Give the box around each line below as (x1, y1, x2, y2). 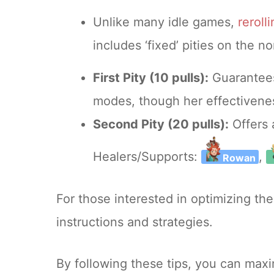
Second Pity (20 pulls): (93, 117, 229, 132)
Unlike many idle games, (93, 15, 238, 30)
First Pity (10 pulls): (93, 70, 209, 86)
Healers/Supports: (93, 149, 201, 165)
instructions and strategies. (56, 214, 213, 229)
